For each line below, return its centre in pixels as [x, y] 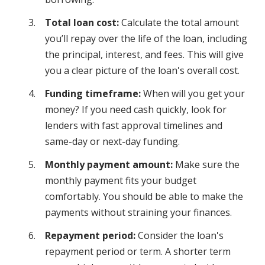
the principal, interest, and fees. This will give [144, 55]
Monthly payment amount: [109, 165]
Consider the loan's [180, 236]
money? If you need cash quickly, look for [136, 110]
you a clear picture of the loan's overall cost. [142, 71]
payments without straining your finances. [138, 213]
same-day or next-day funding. [112, 142]
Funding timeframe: [94, 94]
